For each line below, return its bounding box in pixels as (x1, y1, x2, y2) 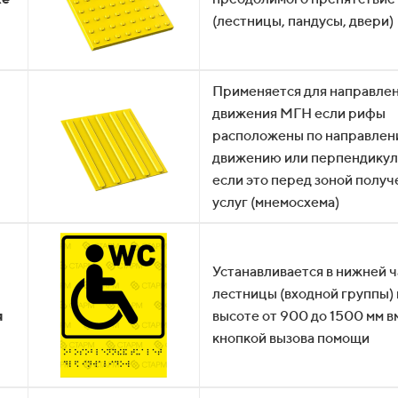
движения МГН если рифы (212, 105, 386, 122)
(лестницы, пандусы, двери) (212, 12, 394, 29)
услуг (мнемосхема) (212, 194, 339, 211)
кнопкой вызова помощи (212, 330, 370, 346)
